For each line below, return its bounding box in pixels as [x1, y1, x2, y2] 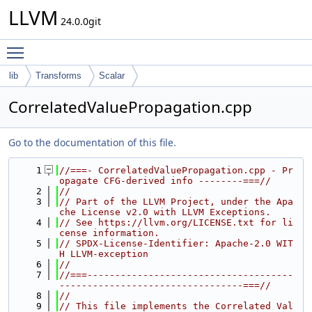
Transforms [36, 70, 81, 81]
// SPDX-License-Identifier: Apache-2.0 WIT [59, 238, 293, 249]
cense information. [59, 228, 159, 238]
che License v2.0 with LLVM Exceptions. [59, 207, 271, 217]
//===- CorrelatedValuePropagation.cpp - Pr [59, 165, 293, 175]
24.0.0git [58, 15, 101, 28]
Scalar [99, 70, 125, 81]
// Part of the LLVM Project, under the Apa [59, 196, 293, 207]
